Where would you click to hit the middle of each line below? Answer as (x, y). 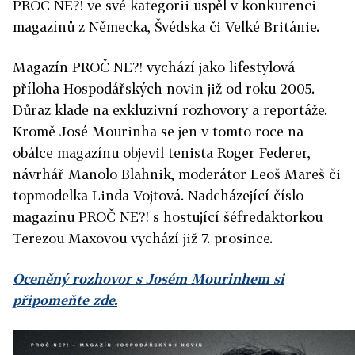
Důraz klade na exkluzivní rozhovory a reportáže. (170, 110)
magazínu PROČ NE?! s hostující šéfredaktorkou (168, 217)
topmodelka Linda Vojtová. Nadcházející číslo (158, 195)
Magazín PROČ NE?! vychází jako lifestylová (154, 67)
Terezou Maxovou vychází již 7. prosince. (143, 238)
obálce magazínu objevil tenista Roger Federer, (162, 153)
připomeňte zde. (65, 300)
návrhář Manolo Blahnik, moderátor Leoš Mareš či (177, 174)
